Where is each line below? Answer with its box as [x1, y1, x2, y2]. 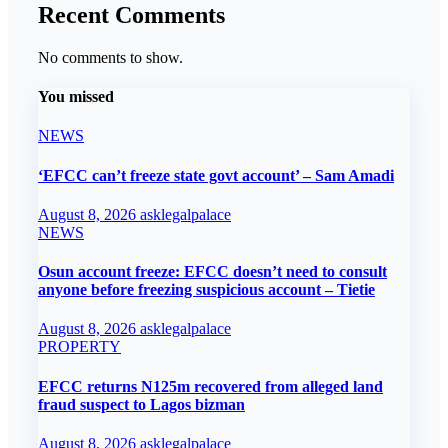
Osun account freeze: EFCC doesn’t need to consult [38, 263, 387, 281]
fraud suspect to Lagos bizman [38, 395, 245, 413]
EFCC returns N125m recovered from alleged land [38, 377, 383, 395]
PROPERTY [38, 338, 121, 356]
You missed [38, 88, 114, 106]
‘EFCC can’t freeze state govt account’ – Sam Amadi [38, 166, 394, 184]
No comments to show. [38, 48, 183, 66]
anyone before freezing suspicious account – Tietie [38, 281, 375, 299]
